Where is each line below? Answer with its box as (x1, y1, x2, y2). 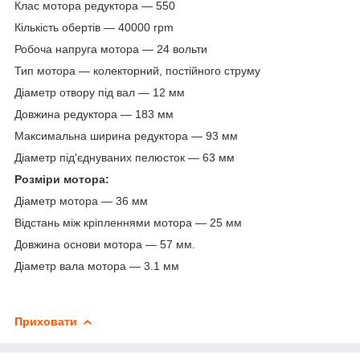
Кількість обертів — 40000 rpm (14, 20, 174, 34)
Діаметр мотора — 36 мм (14, 194, 148, 207)
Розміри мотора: (14, 172, 109, 186)
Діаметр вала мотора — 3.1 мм (14, 259, 179, 272)
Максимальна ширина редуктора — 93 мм (14, 129, 238, 142)
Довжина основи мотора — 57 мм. (14, 237, 195, 251)
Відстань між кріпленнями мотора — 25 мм (14, 215, 242, 229)
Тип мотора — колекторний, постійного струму (14, 63, 260, 77)
